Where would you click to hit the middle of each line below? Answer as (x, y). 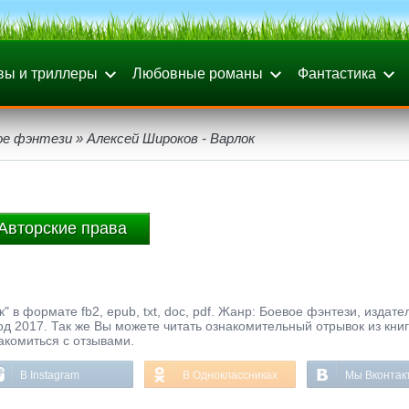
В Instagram (50, 375)
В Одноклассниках (230, 375)
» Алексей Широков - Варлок (163, 138)
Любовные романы (198, 73)
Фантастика (337, 73)
